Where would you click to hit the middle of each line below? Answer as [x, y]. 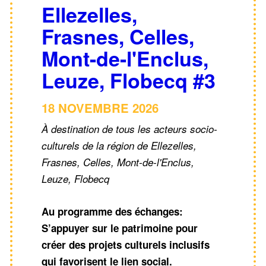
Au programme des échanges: [112, 212]
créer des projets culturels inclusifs [126, 245]
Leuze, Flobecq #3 [129, 80]
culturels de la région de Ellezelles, [119, 146]
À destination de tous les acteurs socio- [129, 129]
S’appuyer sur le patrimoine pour [120, 228]
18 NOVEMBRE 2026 [100, 108]
